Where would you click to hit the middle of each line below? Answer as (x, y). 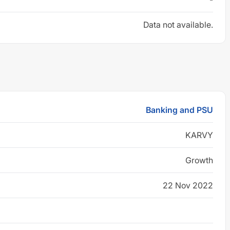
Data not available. (178, 25)
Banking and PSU (179, 110)
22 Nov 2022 (188, 185)
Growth (199, 160)
